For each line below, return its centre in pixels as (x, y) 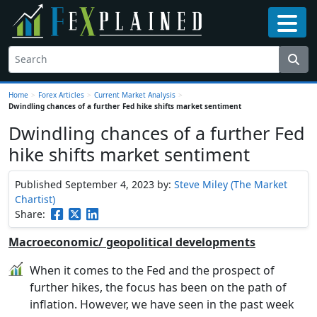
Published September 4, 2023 (86, 184)
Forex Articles (61, 94)
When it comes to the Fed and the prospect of (152, 270)
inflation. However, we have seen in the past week (162, 304)
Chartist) (35, 199)
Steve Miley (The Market (231, 184)
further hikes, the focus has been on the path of (158, 287)
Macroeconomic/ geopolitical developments (132, 242)
